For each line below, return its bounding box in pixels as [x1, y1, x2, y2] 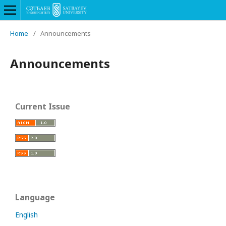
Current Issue [15, 101, 70, 112]
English [15, 210, 38, 219]
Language [15, 192, 55, 203]
